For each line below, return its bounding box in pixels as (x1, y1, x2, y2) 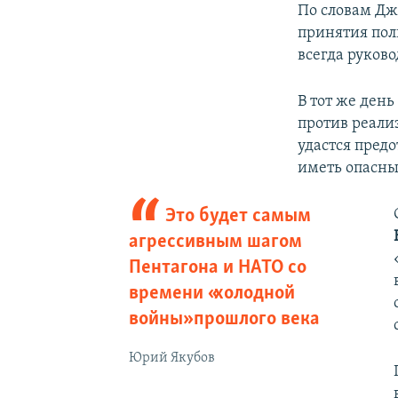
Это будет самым (165, 205, 312, 227)
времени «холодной (128, 283, 295, 304)
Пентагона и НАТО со (128, 257, 306, 278)
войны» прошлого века (128, 308, 320, 330)
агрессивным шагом (128, 231, 302, 252)
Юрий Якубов (128, 350, 215, 365)
